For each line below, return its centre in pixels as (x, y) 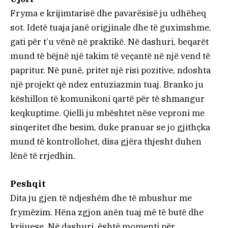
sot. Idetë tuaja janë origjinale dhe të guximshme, (111, 28)
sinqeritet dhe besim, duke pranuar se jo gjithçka (110, 127)
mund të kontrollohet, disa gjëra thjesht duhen (106, 142)
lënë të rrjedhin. (43, 156)
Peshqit (28, 183)
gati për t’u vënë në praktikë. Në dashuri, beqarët (109, 42)
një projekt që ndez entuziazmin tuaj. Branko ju (107, 85)
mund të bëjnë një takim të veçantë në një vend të (110, 56)
